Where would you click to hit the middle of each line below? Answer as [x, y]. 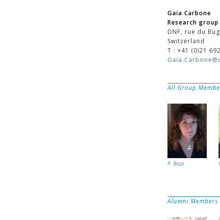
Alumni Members [192, 201]
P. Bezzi [176, 164]
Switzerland [186, 41]
